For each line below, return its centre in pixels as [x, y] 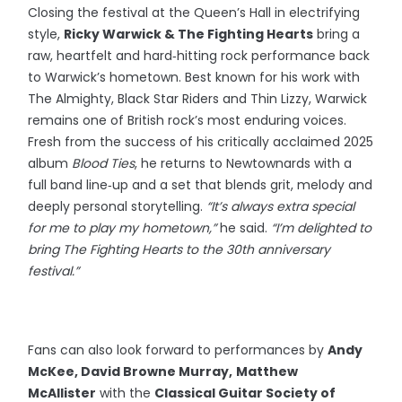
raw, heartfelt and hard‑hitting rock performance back [199, 56]
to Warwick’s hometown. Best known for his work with [194, 78]
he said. [244, 228]
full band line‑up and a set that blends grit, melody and [201, 185]
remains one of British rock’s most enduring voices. [188, 121]
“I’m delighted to [320, 228]
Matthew [267, 372]
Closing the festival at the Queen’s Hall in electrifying [194, 13]
